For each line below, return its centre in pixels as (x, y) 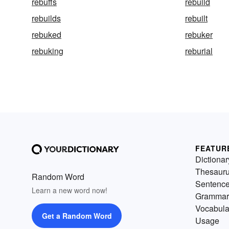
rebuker (199, 35)
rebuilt (196, 18)
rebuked (47, 35)
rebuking (48, 51)
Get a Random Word (77, 216)
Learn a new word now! (70, 190)
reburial (199, 51)
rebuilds (46, 18)
